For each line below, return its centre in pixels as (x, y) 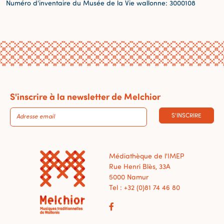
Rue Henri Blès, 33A (140, 166)
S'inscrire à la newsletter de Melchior (85, 96)
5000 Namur (129, 176)
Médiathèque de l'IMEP (146, 155)
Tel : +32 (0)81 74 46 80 (144, 187)
